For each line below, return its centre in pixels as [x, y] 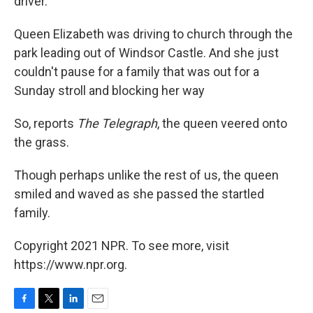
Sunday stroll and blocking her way [109, 90]
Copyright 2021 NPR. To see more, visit [122, 246]
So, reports [45, 123]
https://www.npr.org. [71, 264]
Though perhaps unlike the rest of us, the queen [146, 175]
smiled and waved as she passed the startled [139, 194]
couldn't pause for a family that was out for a [137, 72]
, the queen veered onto [222, 123]
